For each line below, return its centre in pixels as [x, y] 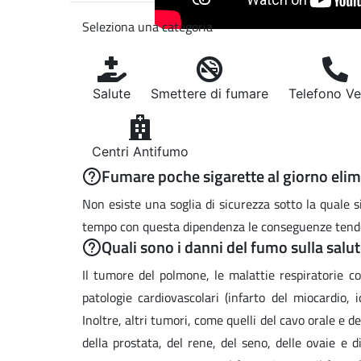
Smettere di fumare [210, 93]
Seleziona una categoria [147, 27]
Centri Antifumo [140, 151]
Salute [112, 93]
